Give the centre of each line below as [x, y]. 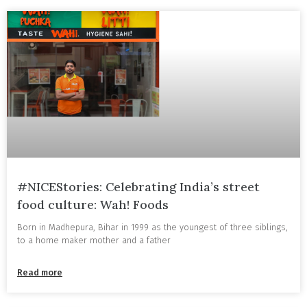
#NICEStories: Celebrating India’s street [138, 187]
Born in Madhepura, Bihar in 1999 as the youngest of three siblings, [152, 228]
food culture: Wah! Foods [93, 205]
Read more [40, 273]
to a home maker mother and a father [94, 241]
